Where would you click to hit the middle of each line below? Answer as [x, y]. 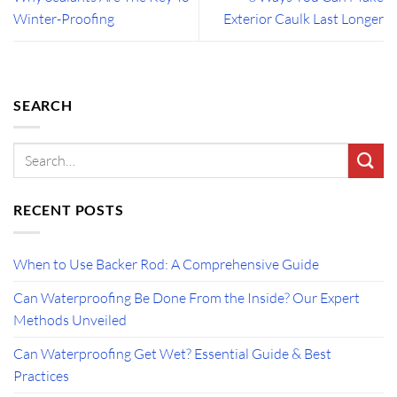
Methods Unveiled [70, 319]
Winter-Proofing [64, 19]
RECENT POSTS [69, 210]
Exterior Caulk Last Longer [304, 19]
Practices [41, 375]
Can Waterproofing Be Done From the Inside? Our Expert [187, 297]
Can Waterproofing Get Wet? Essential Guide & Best [172, 353]
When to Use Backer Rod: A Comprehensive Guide [166, 264]
